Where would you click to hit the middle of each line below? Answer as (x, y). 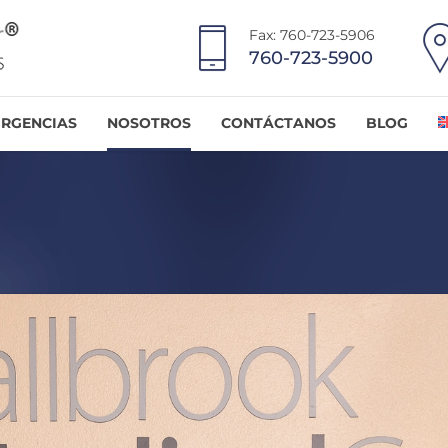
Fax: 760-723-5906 (312, 35)
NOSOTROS (149, 123)
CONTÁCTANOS (278, 123)
